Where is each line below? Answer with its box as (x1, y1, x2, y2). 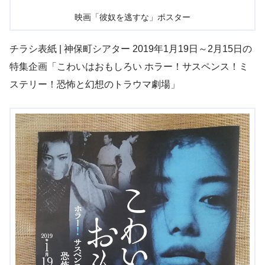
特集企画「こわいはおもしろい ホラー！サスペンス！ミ (9, 62, 248, 72)
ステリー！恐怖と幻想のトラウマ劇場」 (9, 79, 180, 90)
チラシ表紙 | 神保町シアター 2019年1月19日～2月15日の (9, 44, 252, 54)
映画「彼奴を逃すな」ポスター (75, 13, 190, 22)
